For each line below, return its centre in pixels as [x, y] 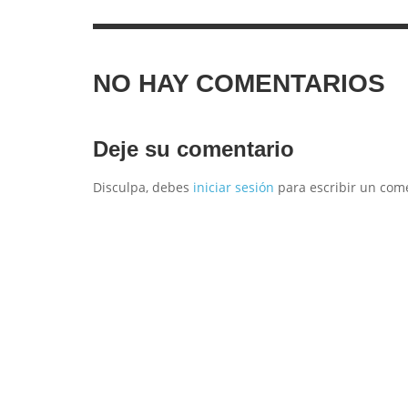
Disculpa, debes [143, 187]
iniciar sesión [234, 187]
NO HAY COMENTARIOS [239, 83]
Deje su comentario [194, 149]
